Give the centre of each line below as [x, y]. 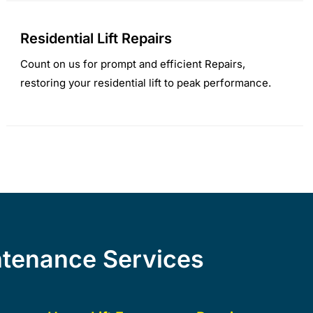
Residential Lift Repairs [96, 38]
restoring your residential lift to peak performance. [145, 82]
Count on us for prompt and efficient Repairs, [132, 64]
